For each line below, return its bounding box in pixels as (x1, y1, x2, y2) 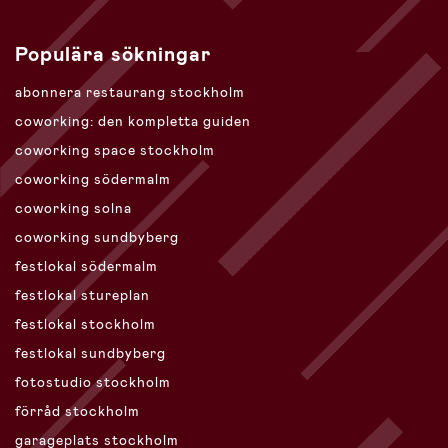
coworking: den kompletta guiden (15, 112, 251, 131)
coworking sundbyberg (15, 228, 179, 247)
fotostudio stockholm (15, 373, 171, 392)
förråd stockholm (15, 402, 140, 421)
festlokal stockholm (15, 315, 156, 334)
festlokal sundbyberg (15, 344, 166, 363)
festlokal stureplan (15, 286, 150, 305)
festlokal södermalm (15, 257, 158, 276)
